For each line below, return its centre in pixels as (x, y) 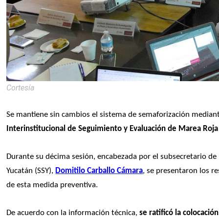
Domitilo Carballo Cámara (99, 171)
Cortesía (21, 88)
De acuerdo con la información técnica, (72, 213)
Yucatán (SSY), (31, 171)
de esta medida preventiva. (52, 185)
